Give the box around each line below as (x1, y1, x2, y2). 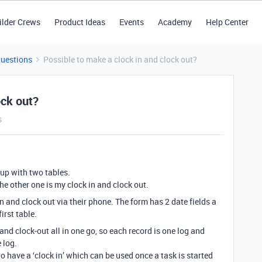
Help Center (205, 16, 249, 27)
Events (119, 16, 144, 27)
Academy (157, 16, 192, 27)
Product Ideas (54, 16, 105, 27)
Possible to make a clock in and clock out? (43, 54, 197, 65)
